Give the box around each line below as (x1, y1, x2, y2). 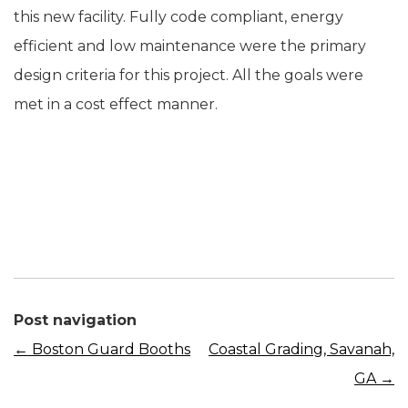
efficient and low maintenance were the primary (14, 36, 366, 55)
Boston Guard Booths (28, 340, 190, 358)
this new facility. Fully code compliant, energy (14, 7, 343, 25)
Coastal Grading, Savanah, (209, 340, 394, 358)
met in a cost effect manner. (14, 95, 218, 113)
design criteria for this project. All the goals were (14, 66, 363, 84)
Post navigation (14, 311, 137, 329)
